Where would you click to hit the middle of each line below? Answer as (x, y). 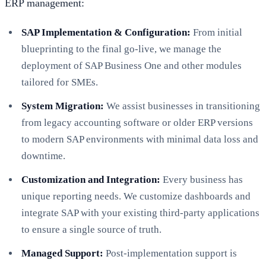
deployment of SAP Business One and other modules (132, 65)
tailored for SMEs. (60, 82)
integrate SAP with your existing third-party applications (140, 213)
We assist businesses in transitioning (182, 106)
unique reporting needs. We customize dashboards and (136, 196)
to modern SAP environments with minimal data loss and (140, 139)
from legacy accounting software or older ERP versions (137, 122)
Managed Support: (62, 253)
